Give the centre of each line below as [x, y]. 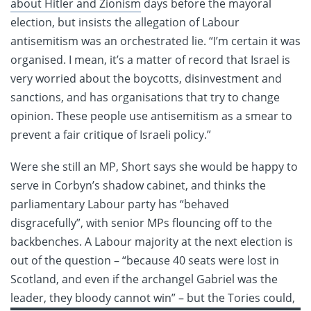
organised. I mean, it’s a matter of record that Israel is [150, 60]
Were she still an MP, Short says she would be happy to [154, 167]
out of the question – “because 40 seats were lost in [145, 261]
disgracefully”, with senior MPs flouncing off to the [141, 223]
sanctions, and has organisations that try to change [145, 98]
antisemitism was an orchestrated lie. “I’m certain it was [155, 41]
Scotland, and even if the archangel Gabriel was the [144, 279]
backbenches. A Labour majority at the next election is [152, 242]
